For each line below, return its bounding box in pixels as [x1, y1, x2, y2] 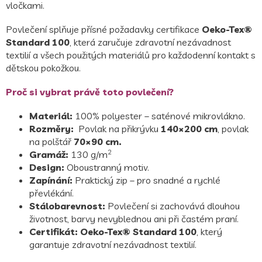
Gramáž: [29, 148, 68, 160]
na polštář [29, 135, 74, 147]
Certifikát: [29, 225, 78, 237]
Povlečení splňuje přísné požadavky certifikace [6, 23, 202, 35]
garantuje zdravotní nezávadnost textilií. [29, 238, 196, 250]
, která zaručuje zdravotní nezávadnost [70, 36, 231, 48]
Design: [29, 161, 64, 173]
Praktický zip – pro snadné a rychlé [73, 174, 220, 186]
